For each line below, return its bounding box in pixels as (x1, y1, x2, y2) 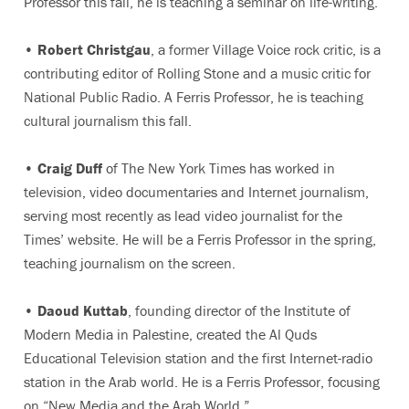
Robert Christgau (37, 40, 151, 58)
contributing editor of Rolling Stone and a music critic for (24, 64, 371, 82)
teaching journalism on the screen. (24, 254, 236, 272)
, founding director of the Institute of (128, 301, 351, 320)
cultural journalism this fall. (24, 111, 192, 130)
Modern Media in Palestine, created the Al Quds (24, 325, 317, 343)
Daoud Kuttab (37, 301, 128, 320)
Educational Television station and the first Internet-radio (24, 349, 372, 367)
